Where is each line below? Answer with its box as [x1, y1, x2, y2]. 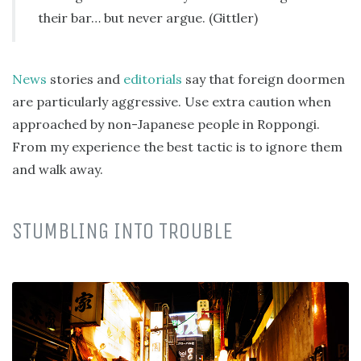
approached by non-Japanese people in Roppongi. [12, 116, 320, 133]
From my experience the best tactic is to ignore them [12, 139, 342, 156]
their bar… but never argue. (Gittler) [38, 10, 258, 27]
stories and [47, 71, 123, 88]
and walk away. [12, 161, 103, 178]
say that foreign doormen [182, 71, 345, 88]
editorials [123, 71, 182, 88]
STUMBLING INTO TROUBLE [12, 218, 233, 245]
